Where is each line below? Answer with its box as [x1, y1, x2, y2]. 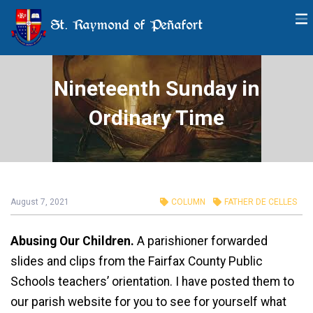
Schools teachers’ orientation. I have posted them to [10, 274, 294, 289]
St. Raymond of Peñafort [46, 15, 203, 34]
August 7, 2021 [10, 197, 69, 207]
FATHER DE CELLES [224, 197, 297, 207]
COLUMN [171, 197, 205, 207]
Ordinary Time [89, 105, 224, 130]
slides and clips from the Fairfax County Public [10, 254, 263, 268]
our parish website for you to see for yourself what [10, 294, 286, 309]
